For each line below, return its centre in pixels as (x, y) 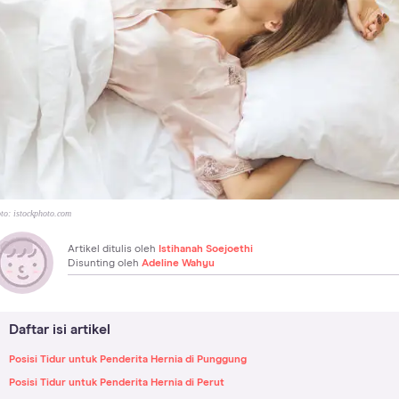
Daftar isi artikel (60, 330)
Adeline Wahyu (178, 264)
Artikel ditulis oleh (113, 250)
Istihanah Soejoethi (206, 250)
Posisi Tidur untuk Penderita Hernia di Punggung (128, 360)
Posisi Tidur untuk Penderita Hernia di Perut (117, 383)
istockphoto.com (42, 214)
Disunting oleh (105, 264)
